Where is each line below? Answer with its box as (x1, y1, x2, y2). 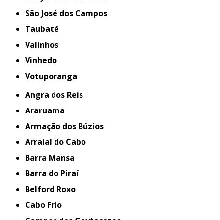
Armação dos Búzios (30, 121, 104, 132)
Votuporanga (30, 71, 78, 82)
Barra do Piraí (30, 168, 79, 179)
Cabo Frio (30, 199, 62, 210)
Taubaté (30, 24, 59, 34)
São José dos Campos (29, 8, 108, 19)
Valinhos (30, 39, 59, 50)
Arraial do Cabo (30, 137, 86, 147)
